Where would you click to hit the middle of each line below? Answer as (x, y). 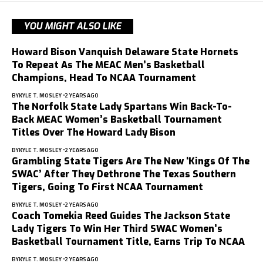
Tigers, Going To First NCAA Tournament (107, 187)
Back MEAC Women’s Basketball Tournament (117, 119)
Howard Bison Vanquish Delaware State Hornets (125, 52)
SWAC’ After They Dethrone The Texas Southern (124, 174)
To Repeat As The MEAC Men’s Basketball (108, 65)
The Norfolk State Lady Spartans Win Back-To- (122, 106)
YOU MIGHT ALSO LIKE (73, 26)
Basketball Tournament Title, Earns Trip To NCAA (128, 241)
